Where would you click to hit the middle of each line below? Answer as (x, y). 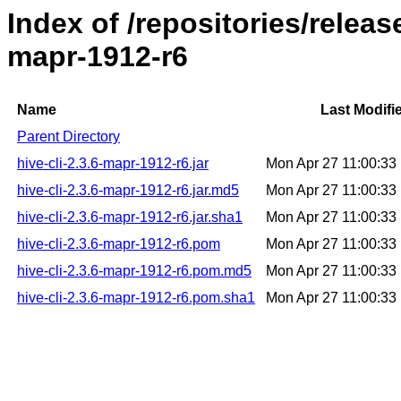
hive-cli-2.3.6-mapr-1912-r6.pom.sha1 (136, 298)
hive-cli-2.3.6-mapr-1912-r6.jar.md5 (128, 191)
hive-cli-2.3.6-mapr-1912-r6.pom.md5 (134, 271)
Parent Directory (68, 137)
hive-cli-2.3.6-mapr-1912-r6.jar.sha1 (130, 218)
